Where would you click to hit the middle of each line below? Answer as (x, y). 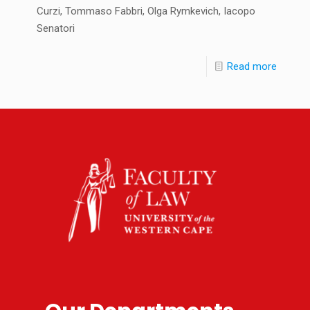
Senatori (56, 28)
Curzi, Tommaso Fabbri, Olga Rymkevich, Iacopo (146, 11)
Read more (252, 66)
